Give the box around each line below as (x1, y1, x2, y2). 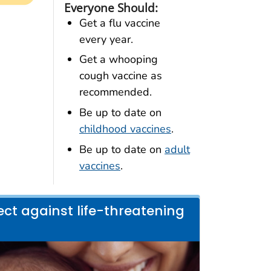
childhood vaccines (79, 122, 171, 137)
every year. (79, 31, 133, 47)
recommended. (79, 85, 152, 100)
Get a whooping (79, 52, 158, 67)
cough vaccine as (79, 68, 162, 83)
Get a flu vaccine (79, 15, 160, 30)
